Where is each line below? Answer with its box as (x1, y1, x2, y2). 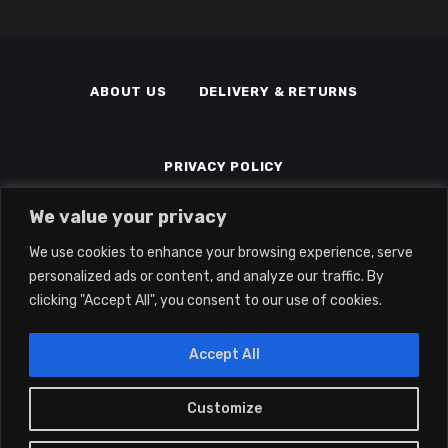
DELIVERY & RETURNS (198, 83, 358, 99)
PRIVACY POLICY (164, 158, 284, 174)
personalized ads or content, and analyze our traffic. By (29, 267, 384, 285)
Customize (186, 399, 262, 417)
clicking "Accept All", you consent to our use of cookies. (29, 291, 382, 309)
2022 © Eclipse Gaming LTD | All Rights (89, 417, 359, 436)
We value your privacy (29, 205, 227, 228)
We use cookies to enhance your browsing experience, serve (29, 243, 413, 261)
